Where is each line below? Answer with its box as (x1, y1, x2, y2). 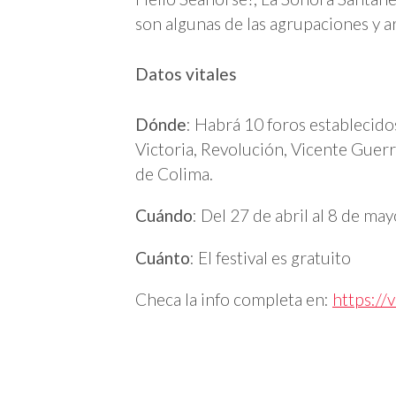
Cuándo (135, 205, 193, 226)
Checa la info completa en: (135, 288, 332, 309)
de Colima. (135, 164, 213, 185)
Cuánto (135, 247, 190, 268)
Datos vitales (135, 64, 237, 85)
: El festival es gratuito (190, 247, 351, 268)
